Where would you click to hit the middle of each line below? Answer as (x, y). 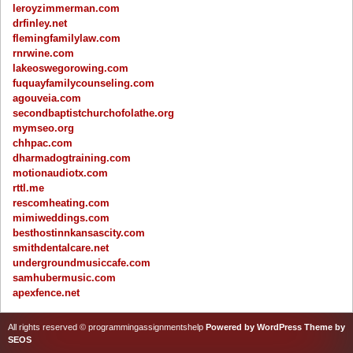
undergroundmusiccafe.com (82, 262)
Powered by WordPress (254, 327)
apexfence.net (46, 292)
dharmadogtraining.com (72, 158)
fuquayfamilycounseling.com (84, 83)
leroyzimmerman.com (67, 8)
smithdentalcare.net (61, 247)
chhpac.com (43, 143)
